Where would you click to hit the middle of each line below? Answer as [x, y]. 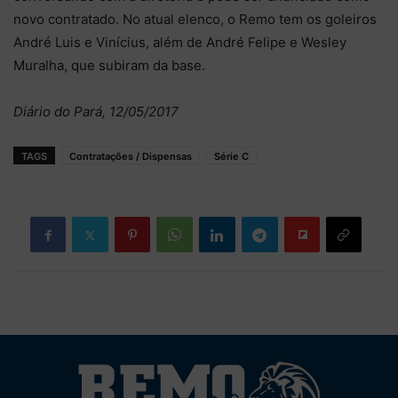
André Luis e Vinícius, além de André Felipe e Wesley [180, 42]
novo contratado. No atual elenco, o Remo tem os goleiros [195, 19]
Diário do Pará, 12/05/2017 [96, 111]
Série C [231, 156]
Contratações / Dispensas [131, 156]
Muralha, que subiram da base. [109, 65]
